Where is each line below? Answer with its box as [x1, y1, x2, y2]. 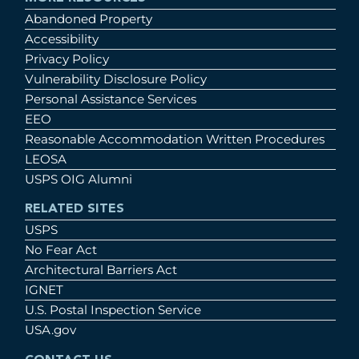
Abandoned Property [25, 11, 152, 27]
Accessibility [25, 31, 99, 47]
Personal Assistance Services [25, 91, 196, 107]
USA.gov [25, 322, 76, 338]
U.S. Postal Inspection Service [25, 302, 201, 318]
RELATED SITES [25, 203, 124, 216]
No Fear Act [25, 242, 97, 258]
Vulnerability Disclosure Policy [25, 71, 207, 87]
